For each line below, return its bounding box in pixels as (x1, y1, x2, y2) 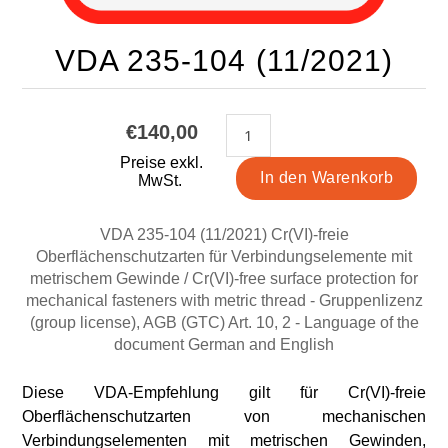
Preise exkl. (120, 153, 204, 171)
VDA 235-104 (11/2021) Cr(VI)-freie (99, 225, 349, 243)
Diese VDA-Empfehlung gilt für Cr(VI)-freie (22, 383, 426, 401)
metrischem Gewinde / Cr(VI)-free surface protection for (30, 269, 418, 287)
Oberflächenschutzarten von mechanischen (22, 407, 426, 425)
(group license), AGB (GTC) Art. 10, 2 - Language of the (29, 313, 419, 331)
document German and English (114, 335, 334, 353)
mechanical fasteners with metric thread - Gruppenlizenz (25, 291, 423, 309)
